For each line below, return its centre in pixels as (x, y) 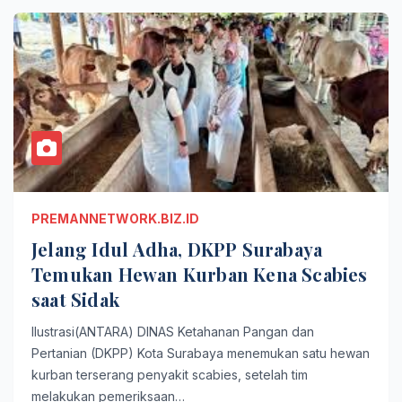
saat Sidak (75, 299)
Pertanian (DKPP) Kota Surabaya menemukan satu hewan (201, 353)
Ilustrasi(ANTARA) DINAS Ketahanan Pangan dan (173, 332)
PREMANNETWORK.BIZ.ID (115, 218)
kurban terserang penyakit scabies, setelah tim (170, 375)
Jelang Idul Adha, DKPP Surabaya (177, 249)
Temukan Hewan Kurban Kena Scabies (200, 274)
